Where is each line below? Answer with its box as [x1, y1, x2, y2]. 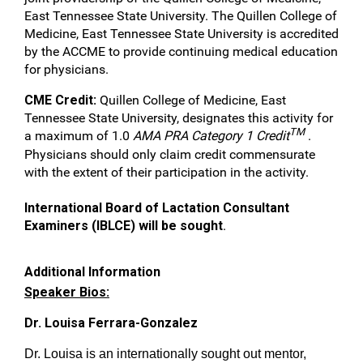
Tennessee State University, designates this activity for [24, 110, 333, 126]
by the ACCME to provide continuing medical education [24, 44, 338, 59]
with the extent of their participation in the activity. [24, 164, 309, 180]
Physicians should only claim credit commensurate [24, 147, 315, 162]
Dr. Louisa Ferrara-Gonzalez [24, 315, 198, 331]
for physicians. [24, 62, 112, 77]
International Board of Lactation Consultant [24, 200, 289, 216]
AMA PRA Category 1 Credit [133, 128, 289, 143]
